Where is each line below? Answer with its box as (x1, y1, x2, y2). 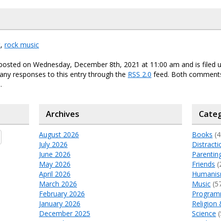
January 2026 (38, 199, 80, 209)
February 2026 (38, 189, 85, 199)
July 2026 (38, 140, 68, 149)
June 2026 (38, 149, 71, 159)
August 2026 (38, 130, 79, 140)
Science (191, 209, 216, 219)
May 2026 (38, 159, 71, 169)
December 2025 (38, 209, 90, 219)
